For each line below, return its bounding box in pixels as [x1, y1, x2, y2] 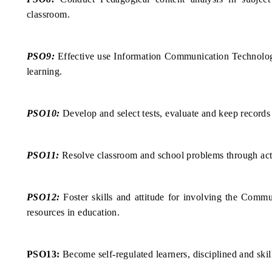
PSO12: [27, 192, 60, 203]
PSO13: [27, 249, 60, 260]
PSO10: [27, 108, 60, 119]
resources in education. [27, 207, 120, 218]
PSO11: [27, 150, 59, 161]
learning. [27, 66, 63, 77]
